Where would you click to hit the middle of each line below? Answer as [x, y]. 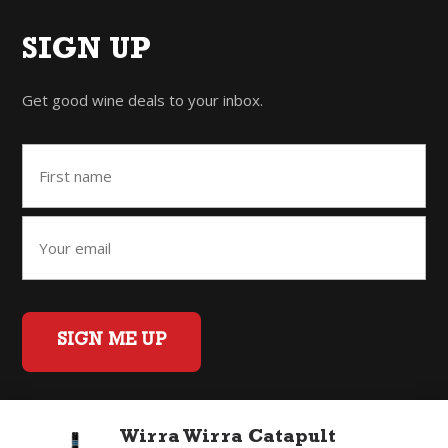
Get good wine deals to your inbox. [143, 99]
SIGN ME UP [112, 341]
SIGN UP [87, 52]
